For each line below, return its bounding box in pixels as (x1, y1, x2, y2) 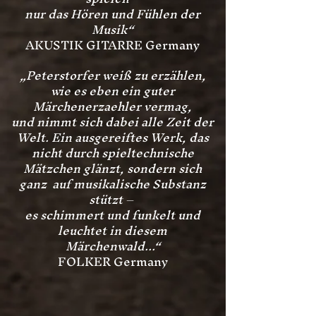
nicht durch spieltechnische (31, 139, 194, 166)
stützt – (89, 186, 136, 213)
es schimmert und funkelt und (25, 201, 200, 229)
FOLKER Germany (57, 248, 168, 275)
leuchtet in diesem (58, 217, 167, 244)
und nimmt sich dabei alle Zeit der (11, 108, 214, 135)
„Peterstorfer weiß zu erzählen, (19, 61, 206, 89)
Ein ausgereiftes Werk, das (51, 123, 209, 151)
